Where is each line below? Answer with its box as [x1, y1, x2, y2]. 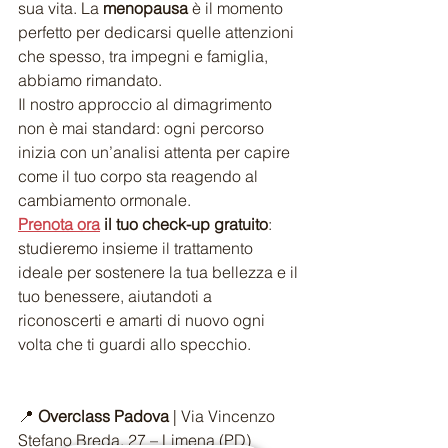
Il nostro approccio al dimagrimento [18, 93, 276, 114]
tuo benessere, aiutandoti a [18, 285, 216, 306]
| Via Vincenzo [169, 405, 279, 426]
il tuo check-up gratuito [100, 213, 268, 234]
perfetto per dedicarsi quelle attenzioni [18, 21, 298, 42]
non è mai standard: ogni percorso [18, 117, 268, 138]
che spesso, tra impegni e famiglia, [18, 45, 272, 66]
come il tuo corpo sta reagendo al [18, 165, 262, 186]
